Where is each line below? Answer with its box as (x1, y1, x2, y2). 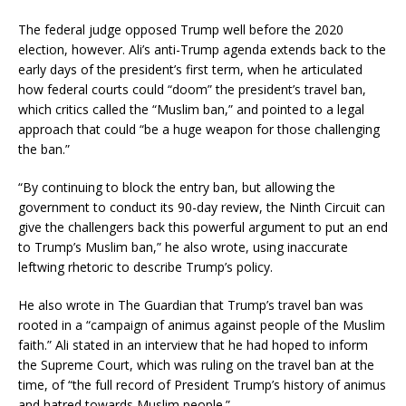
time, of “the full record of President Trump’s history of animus (18, 376, 386, 394)
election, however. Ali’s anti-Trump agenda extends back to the (18, 41, 386, 59)
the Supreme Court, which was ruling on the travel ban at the (18, 356, 374, 374)
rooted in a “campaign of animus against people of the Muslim (18, 316, 385, 334)
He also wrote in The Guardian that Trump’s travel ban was (18, 296, 363, 314)
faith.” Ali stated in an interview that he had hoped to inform (18, 336, 368, 354)
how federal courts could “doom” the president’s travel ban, (18, 81, 366, 99)
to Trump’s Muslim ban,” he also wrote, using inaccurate (18, 238, 348, 256)
